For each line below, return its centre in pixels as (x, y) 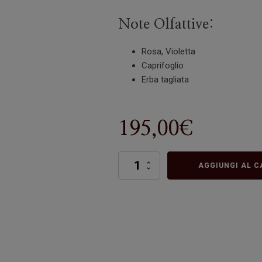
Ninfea (128, 161)
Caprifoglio (162, 65)
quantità (131, 173)
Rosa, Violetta (168, 51)
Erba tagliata (165, 80)
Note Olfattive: (166, 25)
